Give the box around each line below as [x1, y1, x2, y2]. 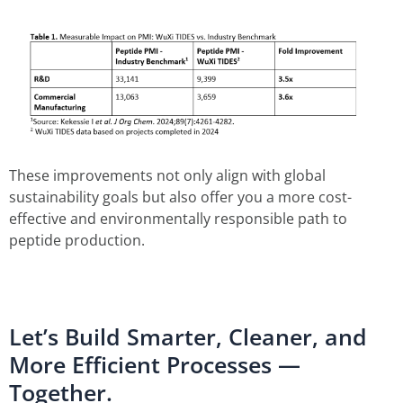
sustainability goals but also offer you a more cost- [9, 186, 352, 207]
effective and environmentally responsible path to [9, 208, 347, 228]
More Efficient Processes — [9, 348, 300, 380]
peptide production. [9, 229, 145, 250]
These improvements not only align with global [9, 165, 326, 185]
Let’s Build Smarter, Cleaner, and [9, 320, 367, 352]
